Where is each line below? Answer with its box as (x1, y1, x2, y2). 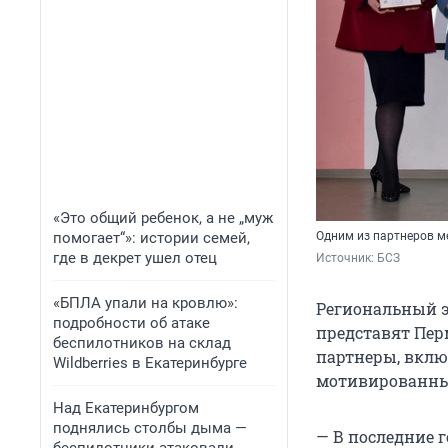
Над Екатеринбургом (53, 399, 199, 417)
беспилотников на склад (53, 334, 231, 352)
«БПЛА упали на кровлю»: (53, 294, 238, 312)
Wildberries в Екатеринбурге (53, 354, 247, 372)
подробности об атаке (53, 314, 210, 332)
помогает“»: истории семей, (53, 229, 250, 247)
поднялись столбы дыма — (53, 419, 247, 437)
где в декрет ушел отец (53, 249, 217, 267)
